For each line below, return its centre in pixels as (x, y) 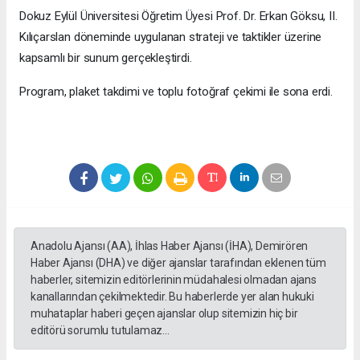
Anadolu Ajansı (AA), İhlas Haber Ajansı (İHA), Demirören (170, 246)
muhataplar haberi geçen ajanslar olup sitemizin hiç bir (164, 314)
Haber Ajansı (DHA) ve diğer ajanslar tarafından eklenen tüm (178, 263)
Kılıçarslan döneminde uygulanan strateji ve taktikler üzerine (171, 37)
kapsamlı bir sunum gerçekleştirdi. (106, 58)
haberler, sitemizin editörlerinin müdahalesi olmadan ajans (174, 280)
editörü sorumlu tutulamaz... (100, 331)
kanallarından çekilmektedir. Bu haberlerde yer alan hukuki (172, 297)
